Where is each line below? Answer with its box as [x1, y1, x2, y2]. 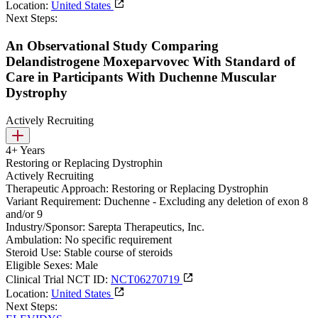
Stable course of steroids [64, 246, 172, 258]
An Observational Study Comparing [6, 38, 219, 54]
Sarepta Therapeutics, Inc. [88, 220, 204, 233]
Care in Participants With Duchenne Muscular [6, 70, 276, 85]
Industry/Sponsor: [6, 220, 85, 233]
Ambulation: [6, 233, 62, 246]
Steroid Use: [6, 246, 61, 258]
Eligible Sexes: [6, 258, 72, 271]
